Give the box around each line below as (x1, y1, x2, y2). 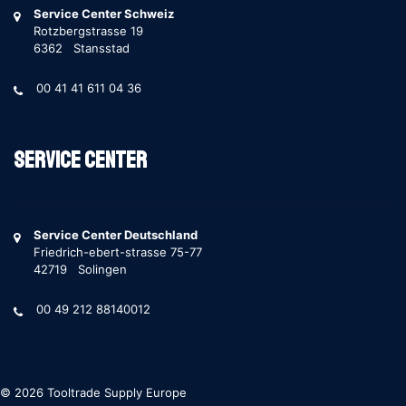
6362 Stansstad (34, 41, 130, 55)
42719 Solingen (34, 262, 127, 276)
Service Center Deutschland (34, 227, 198, 242)
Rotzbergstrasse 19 (34, 24, 143, 38)
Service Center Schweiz (34, 6, 174, 21)
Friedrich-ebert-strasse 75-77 (34, 245, 202, 259)
